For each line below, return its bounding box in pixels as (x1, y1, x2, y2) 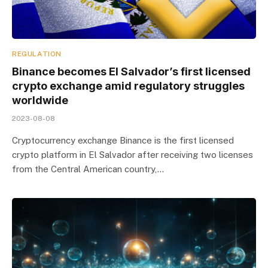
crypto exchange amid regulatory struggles (12, 79, 245, 92)
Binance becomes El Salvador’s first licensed (12, 65, 251, 78)
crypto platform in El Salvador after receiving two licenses (12, 149, 253, 160)
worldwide (12, 93, 68, 106)
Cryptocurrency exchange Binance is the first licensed (12, 135, 234, 145)
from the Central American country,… (12, 163, 164, 174)
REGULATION (12, 49, 62, 58)
